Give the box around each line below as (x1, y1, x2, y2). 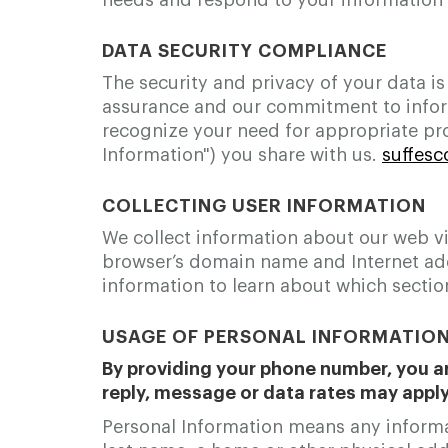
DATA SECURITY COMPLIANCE (102, 42, 387, 60)
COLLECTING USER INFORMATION (102, 197, 426, 215)
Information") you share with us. (102, 146, 382, 164)
